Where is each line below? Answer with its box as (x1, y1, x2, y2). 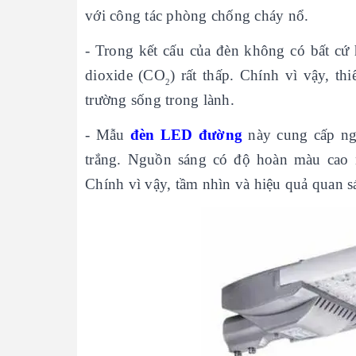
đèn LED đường (130, 126, 243, 143)
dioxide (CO (85, 67, 165, 83)
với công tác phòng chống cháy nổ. (85, 7, 309, 24)
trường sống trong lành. (85, 91, 238, 108)
